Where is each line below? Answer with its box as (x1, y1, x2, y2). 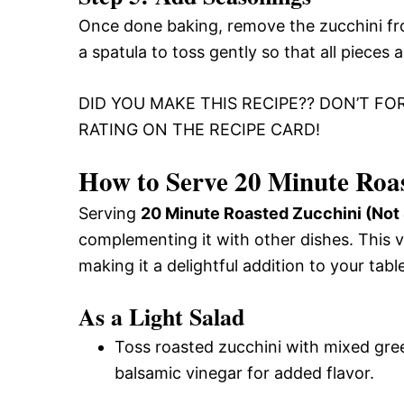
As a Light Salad (78, 298, 244, 334)
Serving (78, 203, 141, 223)
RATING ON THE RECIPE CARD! (78, 119, 320, 139)
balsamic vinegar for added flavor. (115, 363, 374, 382)
